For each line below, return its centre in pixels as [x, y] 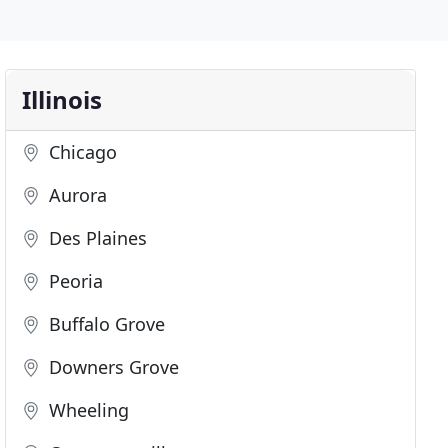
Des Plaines [96, 238]
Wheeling [87, 410]
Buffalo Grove [105, 324]
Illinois [62, 99]
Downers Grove [112, 367]
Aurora [76, 195]
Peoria [74, 281]
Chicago [81, 152]
